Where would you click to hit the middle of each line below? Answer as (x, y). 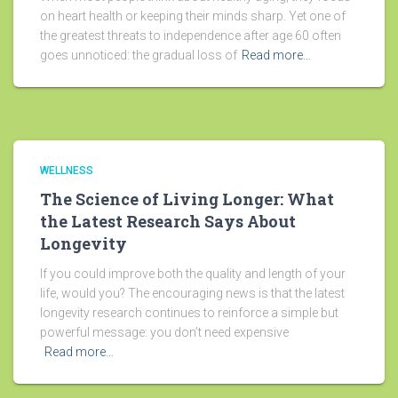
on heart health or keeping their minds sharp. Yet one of (193, 16)
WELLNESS (67, 171)
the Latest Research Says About (168, 222)
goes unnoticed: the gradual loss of (139, 56)
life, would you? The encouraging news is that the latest (192, 294)
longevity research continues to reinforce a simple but (189, 313)
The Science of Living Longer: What (187, 199)
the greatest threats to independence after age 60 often (191, 36)
